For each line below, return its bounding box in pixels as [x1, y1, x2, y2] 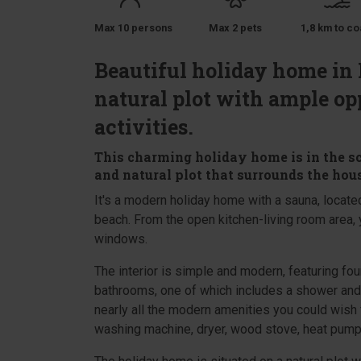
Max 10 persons [93, 22, 172, 34]
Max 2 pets [209, 22, 263, 34]
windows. [94, 231, 147, 247]
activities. [94, 114, 193, 140]
